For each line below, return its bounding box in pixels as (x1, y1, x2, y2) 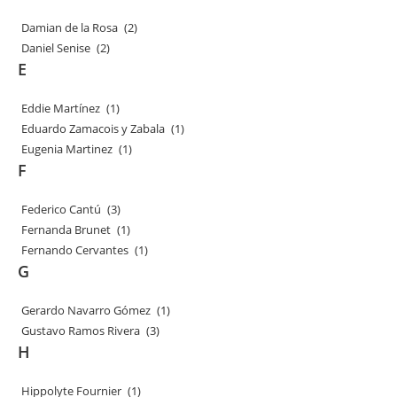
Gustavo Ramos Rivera (20, 323, 143, 339)
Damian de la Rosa (20, 19, 121, 35)
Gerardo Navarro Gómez (20, 302, 153, 318)
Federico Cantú (20, 201, 104, 217)
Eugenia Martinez (20, 141, 115, 157)
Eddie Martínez (20, 100, 103, 116)
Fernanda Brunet (20, 222, 113, 237)
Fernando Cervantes (20, 242, 131, 258)
